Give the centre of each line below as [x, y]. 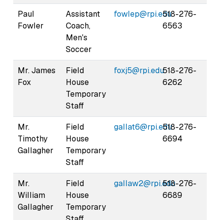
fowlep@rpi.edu [143, 14]
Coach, [78, 26]
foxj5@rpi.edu [139, 70]
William [31, 195]
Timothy [33, 138]
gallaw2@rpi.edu [145, 183]
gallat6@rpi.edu [143, 127]
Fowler [31, 26]
